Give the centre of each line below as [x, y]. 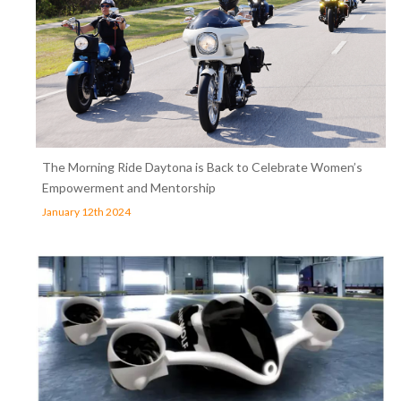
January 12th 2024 [86, 212]
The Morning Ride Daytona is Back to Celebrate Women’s [202, 167]
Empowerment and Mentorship [129, 188]
